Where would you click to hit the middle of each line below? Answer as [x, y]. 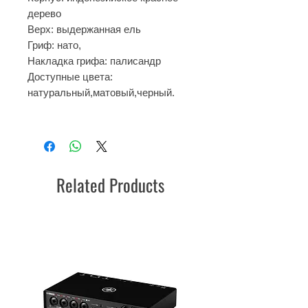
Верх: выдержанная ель [84, 29]
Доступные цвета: [70, 77]
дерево [46, 13]
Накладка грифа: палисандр [94, 61]
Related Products [110, 185]
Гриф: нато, [56, 45]
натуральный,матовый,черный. [101, 92]
